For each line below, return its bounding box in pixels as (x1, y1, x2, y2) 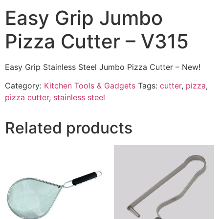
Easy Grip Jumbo (5, 6, 163, 30)
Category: (5, 81, 44, 91)
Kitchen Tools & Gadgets (44, 81, 135, 91)
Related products (5, 118, 132, 138)
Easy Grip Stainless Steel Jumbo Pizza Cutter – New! (5, 62, 200, 72)
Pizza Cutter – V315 (5, 29, 189, 53)
